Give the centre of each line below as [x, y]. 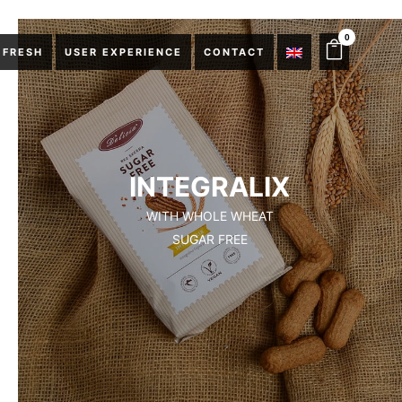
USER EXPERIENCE [123, 52]
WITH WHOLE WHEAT [210, 215]
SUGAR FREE [210, 239]
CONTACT [234, 52]
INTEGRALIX [210, 187]
